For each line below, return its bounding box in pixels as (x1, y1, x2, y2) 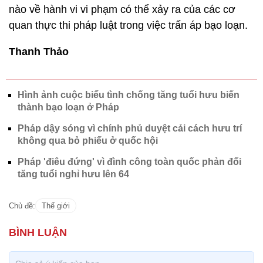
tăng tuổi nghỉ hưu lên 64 (18, 168, 129, 179)
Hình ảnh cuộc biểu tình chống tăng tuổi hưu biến (18, 89, 240, 100)
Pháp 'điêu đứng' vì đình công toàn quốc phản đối (18, 156, 241, 167)
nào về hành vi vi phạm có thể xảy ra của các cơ (9, 3, 235, 15)
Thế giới (42, 201, 70, 210)
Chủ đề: (9, 201, 35, 210)
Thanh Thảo (9, 45, 69, 58)
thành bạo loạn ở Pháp (18, 102, 119, 112)
